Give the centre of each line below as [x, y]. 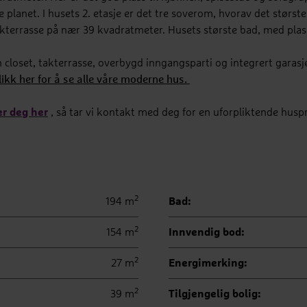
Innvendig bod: [206, 232]
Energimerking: [208, 263]
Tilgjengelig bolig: [214, 294]
